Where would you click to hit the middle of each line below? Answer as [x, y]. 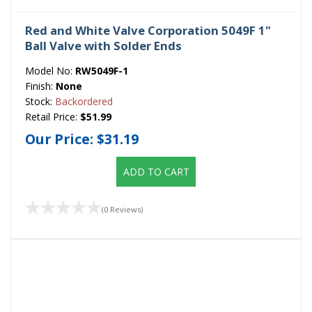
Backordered [84, 101]
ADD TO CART [156, 172]
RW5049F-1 [102, 70]
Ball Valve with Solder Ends [103, 45]
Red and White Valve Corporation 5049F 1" [148, 30]
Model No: [50, 70]
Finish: [40, 86]
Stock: [40, 101]
